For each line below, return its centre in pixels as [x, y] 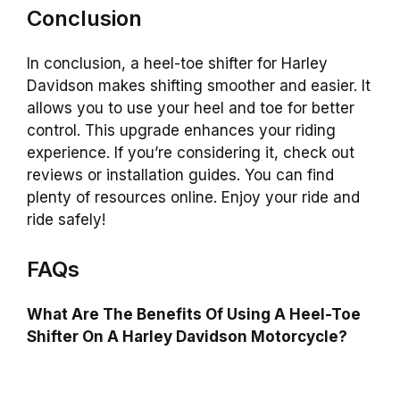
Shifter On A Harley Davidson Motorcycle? [187, 337]
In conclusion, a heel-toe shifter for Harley [177, 63]
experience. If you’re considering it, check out [191, 152]
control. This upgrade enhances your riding [181, 130]
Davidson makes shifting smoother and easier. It [199, 85]
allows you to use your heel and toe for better [191, 108]
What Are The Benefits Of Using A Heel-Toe [194, 315]
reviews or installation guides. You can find [180, 175]
